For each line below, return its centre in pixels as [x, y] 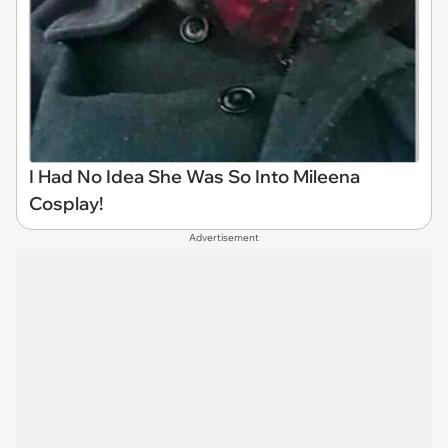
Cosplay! [66, 204]
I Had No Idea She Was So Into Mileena [194, 177]
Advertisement [224, 238]
